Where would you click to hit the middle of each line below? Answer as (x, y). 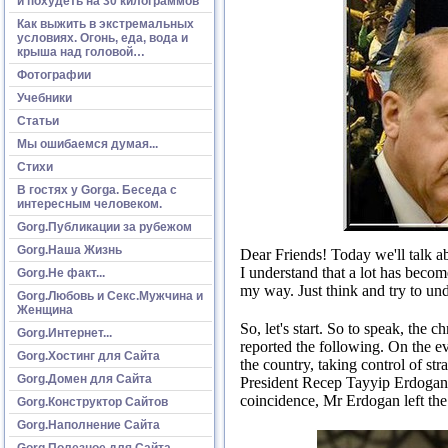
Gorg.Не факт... (61, 272)
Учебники (44, 97)
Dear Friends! (285, 255)
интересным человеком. (89, 203)
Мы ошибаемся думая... (87, 143)
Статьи (38, 120)
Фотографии (54, 74)
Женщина (45, 309)
